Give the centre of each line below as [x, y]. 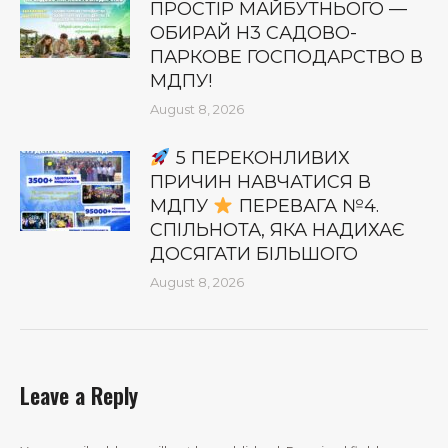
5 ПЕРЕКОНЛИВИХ [260, 157]
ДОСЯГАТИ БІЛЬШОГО [254, 253]
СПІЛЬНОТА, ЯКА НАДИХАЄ [277, 229]
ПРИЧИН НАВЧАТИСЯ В [260, 181]
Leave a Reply [79, 394]
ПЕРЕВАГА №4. [306, 205]
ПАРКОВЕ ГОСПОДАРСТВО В [286, 56]
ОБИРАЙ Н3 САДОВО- [253, 32]
